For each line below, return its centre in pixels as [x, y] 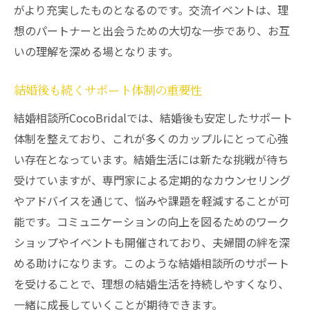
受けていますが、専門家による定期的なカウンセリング [152, 180]
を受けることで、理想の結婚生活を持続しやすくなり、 [152, 284]
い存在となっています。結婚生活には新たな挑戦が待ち [151, 159]
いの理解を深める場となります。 [96, 51]
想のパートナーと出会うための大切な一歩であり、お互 [152, 30]
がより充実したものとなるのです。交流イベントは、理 [151, 10]
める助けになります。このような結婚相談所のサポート [152, 263]
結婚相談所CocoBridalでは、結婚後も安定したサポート [153, 118]
